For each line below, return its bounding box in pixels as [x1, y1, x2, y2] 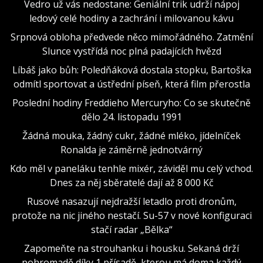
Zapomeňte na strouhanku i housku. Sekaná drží [24, 241, 239, 255]
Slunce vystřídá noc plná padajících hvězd [42, 44, 221, 58]
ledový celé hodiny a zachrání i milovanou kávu [29, 11, 234, 25]
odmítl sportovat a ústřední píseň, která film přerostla [13, 77, 250, 90]
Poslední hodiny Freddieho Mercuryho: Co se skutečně [12, 96, 251, 109]
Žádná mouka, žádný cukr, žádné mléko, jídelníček [22, 129, 241, 142]
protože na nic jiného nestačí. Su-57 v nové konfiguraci [11, 208, 252, 222]
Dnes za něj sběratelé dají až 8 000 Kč [49, 176, 214, 189]
